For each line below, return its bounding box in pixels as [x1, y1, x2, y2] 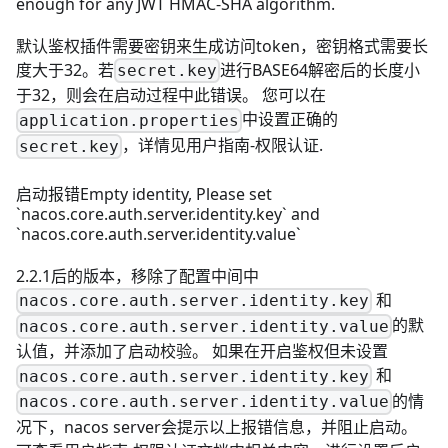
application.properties [19, 110, 240, 130]
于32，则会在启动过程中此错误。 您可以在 [16, 84, 326, 107]
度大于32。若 [16, 58, 114, 81]
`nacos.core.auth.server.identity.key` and [16, 202, 320, 225]
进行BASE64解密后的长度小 [220, 58, 421, 81]
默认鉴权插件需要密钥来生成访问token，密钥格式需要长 [16, 34, 428, 57]
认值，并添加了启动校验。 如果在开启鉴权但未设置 [16, 340, 388, 363]
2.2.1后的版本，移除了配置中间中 [16, 264, 259, 287]
